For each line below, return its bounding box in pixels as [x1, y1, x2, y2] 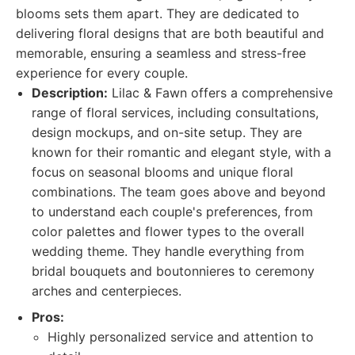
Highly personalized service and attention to [48, 329, 314, 345]
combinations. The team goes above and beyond [32, 184, 326, 200]
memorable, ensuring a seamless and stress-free [16, 45, 306, 61]
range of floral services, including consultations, [32, 105, 319, 120]
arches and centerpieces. [32, 283, 181, 299]
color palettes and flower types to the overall [32, 223, 304, 239]
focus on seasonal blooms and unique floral [32, 164, 293, 180]
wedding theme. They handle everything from [32, 243, 304, 259]
